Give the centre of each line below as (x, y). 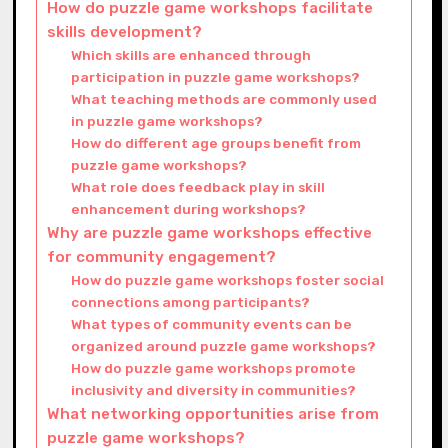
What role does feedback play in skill (198, 186)
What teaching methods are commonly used (224, 98)
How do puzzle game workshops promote (214, 367)
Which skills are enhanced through (191, 54)
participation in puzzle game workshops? (216, 76)
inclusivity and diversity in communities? (214, 389)
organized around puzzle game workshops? (224, 345)
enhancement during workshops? (189, 208)
